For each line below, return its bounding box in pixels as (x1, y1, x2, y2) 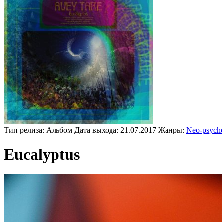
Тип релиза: (4, 126, 46, 134)
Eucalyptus (4, 145, 80, 164)
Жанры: (158, 126, 186, 134)
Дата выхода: (74, 126, 120, 134)
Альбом (46, 126, 72, 134)
